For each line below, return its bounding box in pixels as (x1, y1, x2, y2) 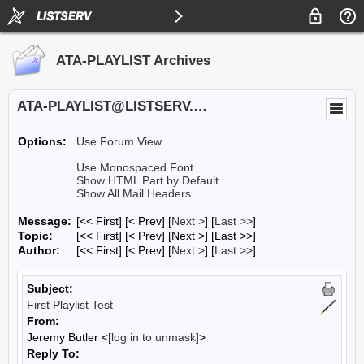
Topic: (18, 229, 53, 242)
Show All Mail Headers (76, 187, 191, 200)
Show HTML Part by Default (76, 174, 219, 187)
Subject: (27, 282, 73, 295)
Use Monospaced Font (76, 161, 193, 174)
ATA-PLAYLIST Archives (56, 53, 210, 68)
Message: (18, 214, 71, 227)
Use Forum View (76, 135, 162, 148)
